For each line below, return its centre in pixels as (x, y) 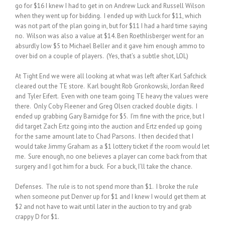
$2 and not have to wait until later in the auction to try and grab (103, 206)
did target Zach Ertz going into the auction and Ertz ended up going (108, 126)
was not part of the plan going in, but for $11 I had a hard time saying (111, 26)
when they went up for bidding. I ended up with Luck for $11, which (108, 16)
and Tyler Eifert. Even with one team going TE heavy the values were (112, 96)
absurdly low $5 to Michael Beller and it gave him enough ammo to (110, 46)
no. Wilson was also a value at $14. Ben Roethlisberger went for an (109, 36)
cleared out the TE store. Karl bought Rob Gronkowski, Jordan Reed (109, 86)
